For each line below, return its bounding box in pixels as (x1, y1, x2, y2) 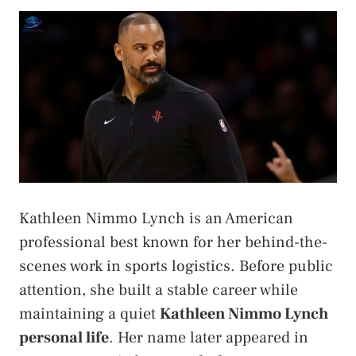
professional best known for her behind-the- (19, 232, 327, 253)
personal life (19, 327, 109, 349)
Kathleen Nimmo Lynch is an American (19, 208, 293, 230)
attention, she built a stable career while (19, 280, 298, 301)
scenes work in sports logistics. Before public (19, 256, 333, 277)
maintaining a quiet (19, 304, 160, 325)
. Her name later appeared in (109, 327, 308, 349)
